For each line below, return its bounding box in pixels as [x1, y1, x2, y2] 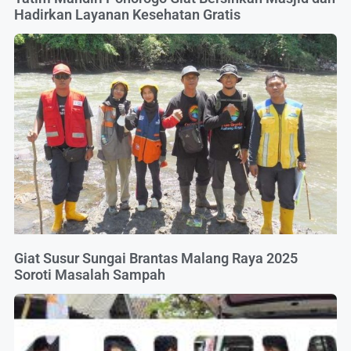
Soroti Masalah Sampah [14, 266, 165, 283]
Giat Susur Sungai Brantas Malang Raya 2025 [14, 249, 298, 266]
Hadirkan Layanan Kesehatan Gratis [14, 6, 241, 24]
